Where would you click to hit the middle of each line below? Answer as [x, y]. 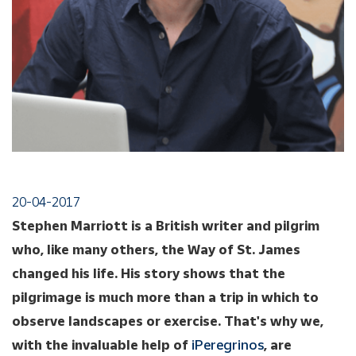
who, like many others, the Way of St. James [156, 249]
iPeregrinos [228, 344]
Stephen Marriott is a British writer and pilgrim [166, 225]
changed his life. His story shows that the [149, 273]
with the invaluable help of [102, 344]
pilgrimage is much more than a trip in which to [165, 296]
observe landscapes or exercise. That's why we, [168, 320]
